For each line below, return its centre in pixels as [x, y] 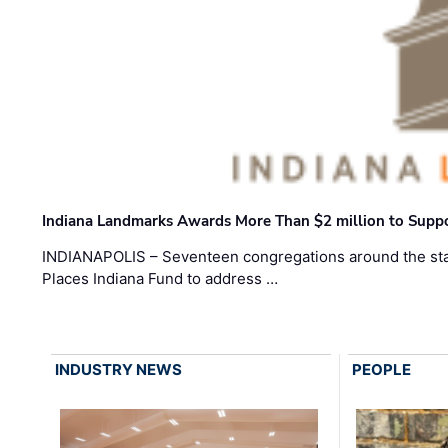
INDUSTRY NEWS [119, 370]
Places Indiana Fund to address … [160, 279]
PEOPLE [381, 370]
